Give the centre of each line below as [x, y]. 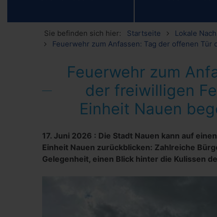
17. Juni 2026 [67, 136]
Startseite [144, 33]
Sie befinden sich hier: [83, 33]
